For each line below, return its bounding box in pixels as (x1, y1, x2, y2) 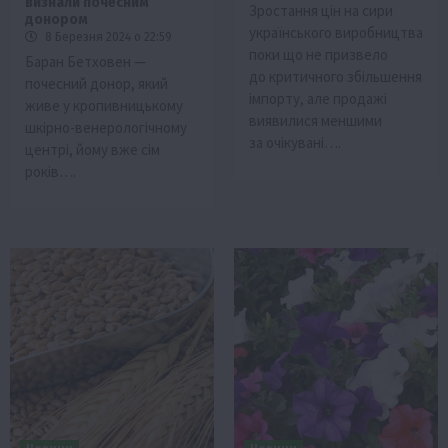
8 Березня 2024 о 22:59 (42, 30, 172, 45)
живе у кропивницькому (25, 96, 183, 116)
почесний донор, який (25, 74, 168, 94)
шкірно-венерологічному (25, 118, 187, 138)
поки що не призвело (249, 45, 388, 65)
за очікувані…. (249, 133, 341, 153)
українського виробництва (249, 23, 423, 43)
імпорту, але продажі (249, 89, 387, 109)
